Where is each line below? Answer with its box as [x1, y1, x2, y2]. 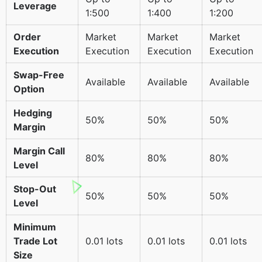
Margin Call [13, 144, 65, 157]
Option [13, 82, 44, 95]
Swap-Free [13, 68, 64, 81]
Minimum [13, 220, 56, 233]
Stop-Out [13, 182, 56, 195]
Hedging [13, 106, 52, 119]
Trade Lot [13, 235, 57, 247]
